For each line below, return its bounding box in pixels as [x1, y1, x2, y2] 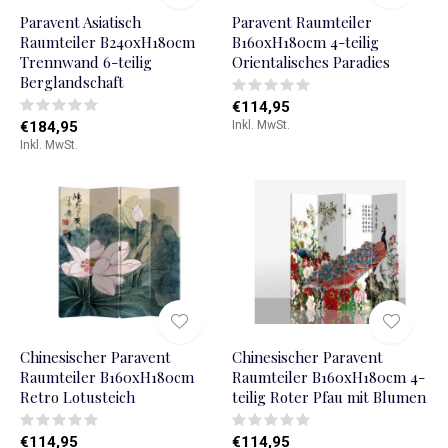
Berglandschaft [20, 71, 124, 92]
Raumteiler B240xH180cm [20, 31, 195, 52]
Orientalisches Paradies [231, 51, 390, 72]
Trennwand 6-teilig [20, 51, 152, 72]
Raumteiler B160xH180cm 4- [231, 366, 425, 387]
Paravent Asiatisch [20, 11, 141, 32]
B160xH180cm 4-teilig [231, 31, 379, 52]
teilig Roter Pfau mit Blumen [231, 386, 426, 407]
